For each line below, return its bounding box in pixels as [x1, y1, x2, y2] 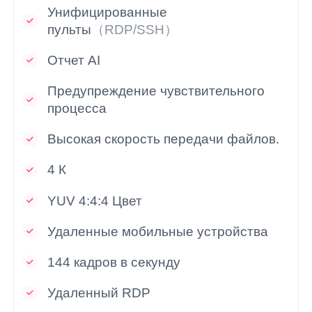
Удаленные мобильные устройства [47, 224, 269, 239]
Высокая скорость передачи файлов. [47, 132, 280, 147]
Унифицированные [47, 5, 168, 20]
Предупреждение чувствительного [47, 84, 265, 99]
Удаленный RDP [47, 285, 151, 300]
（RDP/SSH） [91, 22, 178, 38]
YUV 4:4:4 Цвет [47, 193, 143, 208]
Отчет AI [47, 53, 101, 68]
